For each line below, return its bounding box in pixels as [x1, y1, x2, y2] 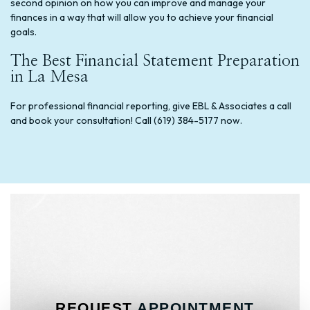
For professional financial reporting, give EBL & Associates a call [10, 99, 291, 112]
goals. [10, 25, 37, 38]
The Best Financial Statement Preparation [10, 53, 300, 69]
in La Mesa [10, 69, 89, 85]
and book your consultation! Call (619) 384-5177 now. [10, 113, 242, 127]
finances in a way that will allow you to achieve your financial [10, 10, 273, 24]
